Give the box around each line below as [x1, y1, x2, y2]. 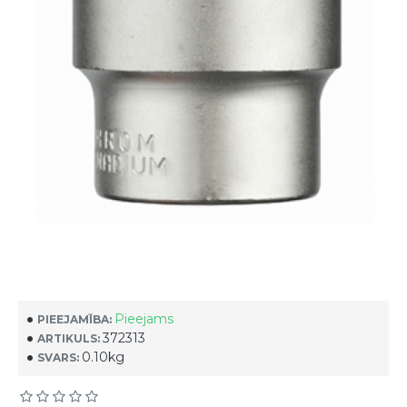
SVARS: [37, 350, 79, 364]
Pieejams [114, 311, 174, 327]
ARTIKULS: [37, 331, 100, 345]
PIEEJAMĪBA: [37, 312, 112, 326]
